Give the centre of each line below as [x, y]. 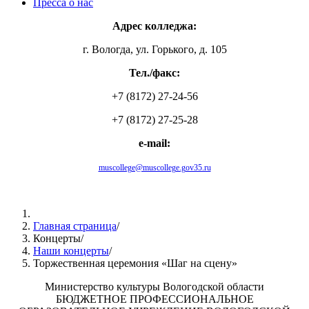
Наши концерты [71, 251]
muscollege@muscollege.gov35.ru [154, 168]
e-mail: [154, 143]
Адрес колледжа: [154, 26]
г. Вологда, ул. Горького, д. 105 [154, 50]
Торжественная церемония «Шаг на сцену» [135, 263]
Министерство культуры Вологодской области [154, 287]
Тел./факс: [154, 73]
